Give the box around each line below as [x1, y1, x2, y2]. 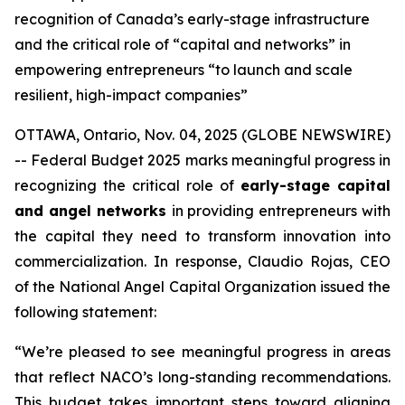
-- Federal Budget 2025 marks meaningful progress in [14, 151, 391, 169]
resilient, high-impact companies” [14, 86, 248, 104]
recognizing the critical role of [14, 176, 240, 194]
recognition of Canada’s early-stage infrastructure [14, 10, 370, 28]
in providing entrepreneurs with [171, 202, 391, 220]
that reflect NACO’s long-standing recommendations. [14, 368, 391, 386]
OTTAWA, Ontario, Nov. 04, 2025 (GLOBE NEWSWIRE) [14, 126, 391, 144]
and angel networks [14, 202, 172, 220]
